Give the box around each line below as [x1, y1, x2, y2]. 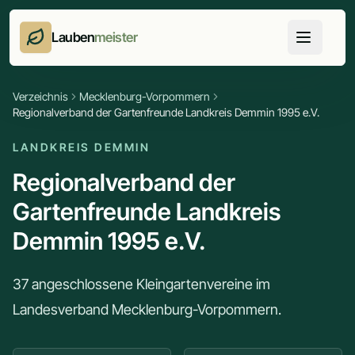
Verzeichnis [13, 90, 68, 103]
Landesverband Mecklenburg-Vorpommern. [13, 301, 281, 318]
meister [94, 29, 138, 46]
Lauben [52, 29, 95, 46]
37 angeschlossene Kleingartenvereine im [13, 276, 270, 292]
